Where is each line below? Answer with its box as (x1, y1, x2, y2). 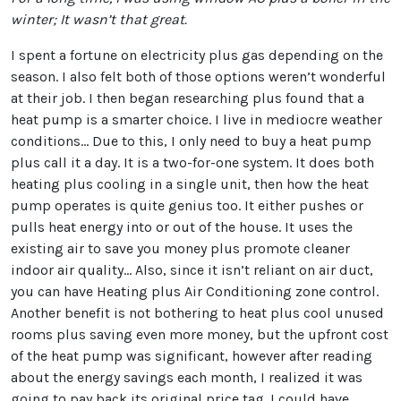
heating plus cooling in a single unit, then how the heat (11, 175, 369, 192)
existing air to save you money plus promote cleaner (11, 240, 350, 257)
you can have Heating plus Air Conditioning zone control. (11, 283, 379, 300)
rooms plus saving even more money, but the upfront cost (11, 326, 388, 343)
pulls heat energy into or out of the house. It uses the (11, 218, 353, 235)
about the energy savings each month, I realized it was (11, 369, 363, 386)
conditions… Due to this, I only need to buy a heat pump (11, 132, 371, 149)
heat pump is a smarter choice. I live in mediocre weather (11, 111, 382, 128)
